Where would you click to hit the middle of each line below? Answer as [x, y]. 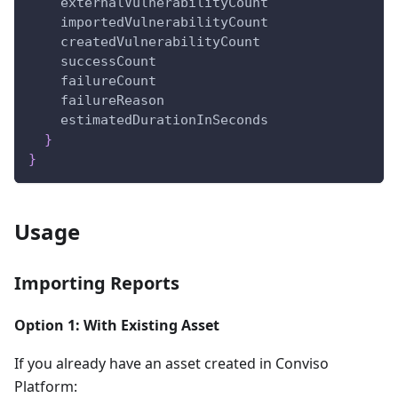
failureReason [112, 101]
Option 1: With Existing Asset [117, 326]
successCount [108, 62]
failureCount [108, 81]
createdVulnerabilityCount [160, 42]
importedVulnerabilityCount [164, 23]
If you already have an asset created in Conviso [171, 364]
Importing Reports [97, 283]
